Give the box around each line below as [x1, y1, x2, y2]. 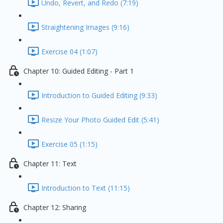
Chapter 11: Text [23, 159, 77, 169]
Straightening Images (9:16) [41, 22, 129, 32]
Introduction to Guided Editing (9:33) [41, 91, 157, 101]
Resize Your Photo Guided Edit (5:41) [41, 115, 159, 125]
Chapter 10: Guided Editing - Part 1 [23, 66, 134, 76]
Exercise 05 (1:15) [41, 139, 98, 149]
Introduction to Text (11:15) [41, 183, 130, 193]
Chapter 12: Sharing [23, 203, 86, 213]
